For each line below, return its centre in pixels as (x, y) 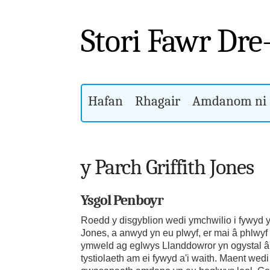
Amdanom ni (230, 101)
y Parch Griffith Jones (168, 167)
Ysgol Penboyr (122, 200)
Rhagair (158, 101)
